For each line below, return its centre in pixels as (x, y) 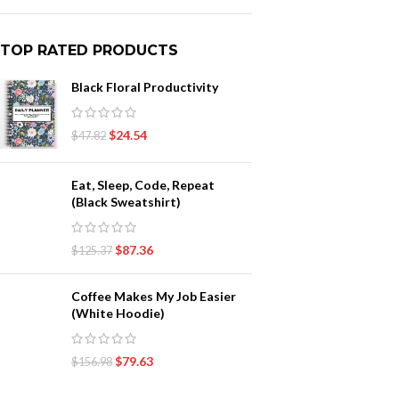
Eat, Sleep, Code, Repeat (143, 184)
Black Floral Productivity (145, 87)
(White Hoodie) (118, 313)
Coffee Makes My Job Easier (154, 296)
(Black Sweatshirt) (126, 201)
